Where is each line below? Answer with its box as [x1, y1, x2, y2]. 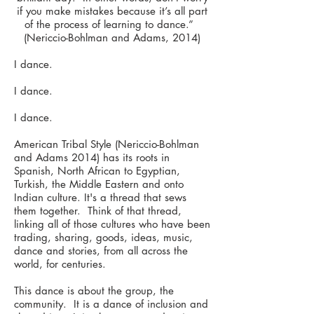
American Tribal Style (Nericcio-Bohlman [14, 137, 199, 151]
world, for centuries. [14, 257, 109, 271]
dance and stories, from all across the [14, 244, 188, 257]
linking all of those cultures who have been [14, 217, 210, 231]
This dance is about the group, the [14, 284, 174, 297]
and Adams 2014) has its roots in [14, 151, 170, 164]
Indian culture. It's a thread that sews [14, 191, 186, 204]
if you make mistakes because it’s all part [17, 4, 207, 18]
